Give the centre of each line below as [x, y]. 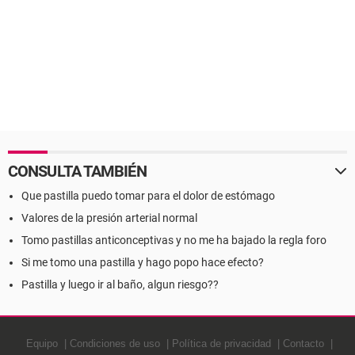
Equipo [42, 344]
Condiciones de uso [115, 344]
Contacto [303, 344]
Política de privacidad [221, 344]
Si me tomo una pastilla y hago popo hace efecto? [143, 262]
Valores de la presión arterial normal [109, 218]
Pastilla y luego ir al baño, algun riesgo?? [120, 284]
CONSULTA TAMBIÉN [77, 171]
